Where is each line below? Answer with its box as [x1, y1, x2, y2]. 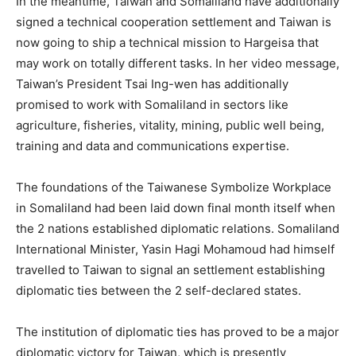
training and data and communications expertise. [16, 137, 289, 153]
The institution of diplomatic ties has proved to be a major [16, 323, 339, 339]
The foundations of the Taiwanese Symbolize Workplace [16, 179, 331, 195]
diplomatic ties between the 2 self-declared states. [16, 282, 301, 298]
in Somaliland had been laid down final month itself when [16, 199, 335, 215]
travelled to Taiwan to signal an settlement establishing [16, 261, 325, 277]
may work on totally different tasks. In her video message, [16, 55, 339, 71]
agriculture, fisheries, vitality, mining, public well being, [16, 117, 324, 133]
